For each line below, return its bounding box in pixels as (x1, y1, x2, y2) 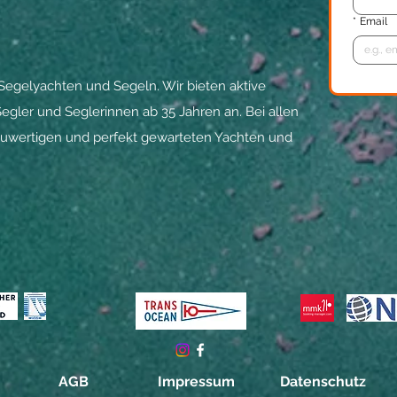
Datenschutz (280, 373, 366, 390)
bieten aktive (187, 78, 266, 94)
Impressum (157, 373, 235, 390)
